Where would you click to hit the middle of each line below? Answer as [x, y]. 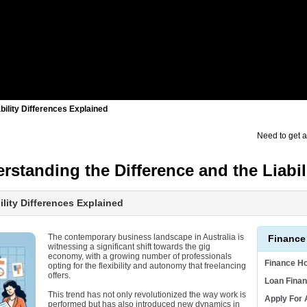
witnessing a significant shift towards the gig [129, 247]
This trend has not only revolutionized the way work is [147, 295]
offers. [59, 276]
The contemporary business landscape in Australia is [146, 237]
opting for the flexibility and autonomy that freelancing [147, 266]
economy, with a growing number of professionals [140, 257]
